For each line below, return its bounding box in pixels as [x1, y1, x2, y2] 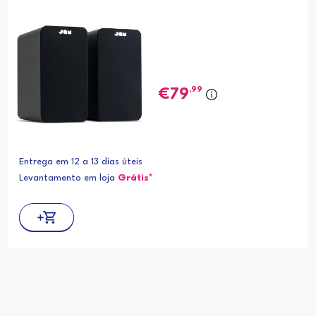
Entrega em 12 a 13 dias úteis [18, 157, 142, 167]
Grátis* [117, 174, 153, 183]
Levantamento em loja [18, 174, 118, 183]
